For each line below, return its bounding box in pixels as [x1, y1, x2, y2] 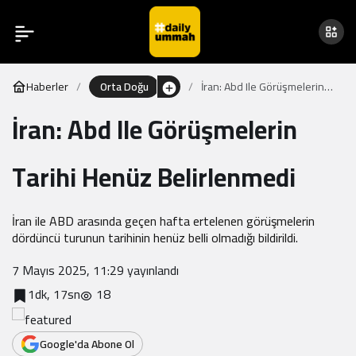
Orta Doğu [99, 76, 149, 97]
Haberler [26, 76, 68, 97]
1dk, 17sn [28, 282, 80, 306]
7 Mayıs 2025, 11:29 [12, 258, 124, 282]
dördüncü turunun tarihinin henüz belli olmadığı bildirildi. [12, 226, 298, 250]
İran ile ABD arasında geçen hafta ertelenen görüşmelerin [12, 209, 315, 233]
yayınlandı [124, 258, 179, 282]
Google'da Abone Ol [40, 334, 134, 354]
